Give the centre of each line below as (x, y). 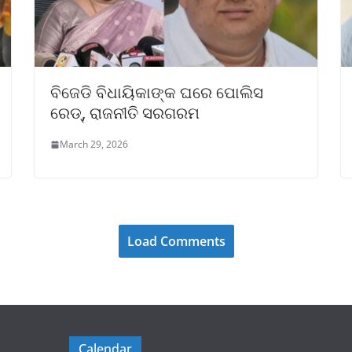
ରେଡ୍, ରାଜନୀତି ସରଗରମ (125, 113)
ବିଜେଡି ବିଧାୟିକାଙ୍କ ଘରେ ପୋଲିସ (157, 93)
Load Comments (176, 242)
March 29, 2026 (94, 145)
